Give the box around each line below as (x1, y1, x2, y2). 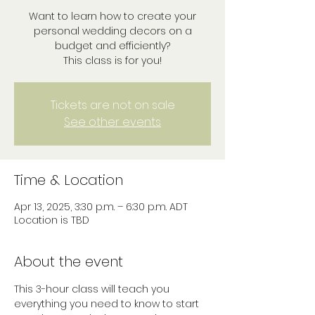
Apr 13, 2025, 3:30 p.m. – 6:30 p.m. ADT (14, 200, 188, 214)
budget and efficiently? (55, 39, 170, 53)
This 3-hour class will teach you (14, 282, 172, 296)
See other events (64, 114, 161, 130)
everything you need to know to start (14, 297, 202, 311)
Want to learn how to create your (29, 9, 196, 23)
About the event (14, 252, 123, 271)
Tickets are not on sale (50, 97, 175, 113)
